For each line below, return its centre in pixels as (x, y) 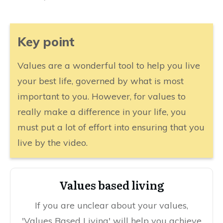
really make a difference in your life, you (102, 111)
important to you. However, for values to (102, 96)
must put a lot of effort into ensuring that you (111, 127)
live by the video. (53, 142)
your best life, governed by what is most (101, 81)
